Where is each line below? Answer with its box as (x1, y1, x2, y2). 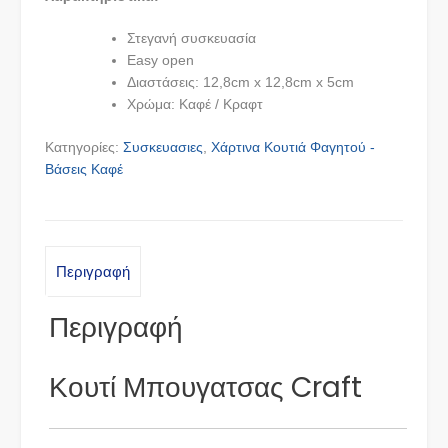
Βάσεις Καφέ (45, 161, 123, 178)
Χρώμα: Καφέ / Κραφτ (127, 96, 263, 113)
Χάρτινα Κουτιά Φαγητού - (211, 139, 375, 156)
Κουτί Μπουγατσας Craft (48, 368, 362, 408)
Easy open (127, 52, 194, 69)
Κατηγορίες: (45, 139, 123, 156)
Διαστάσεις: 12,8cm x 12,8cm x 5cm (127, 74, 354, 91)
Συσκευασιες (123, 139, 203, 156)
